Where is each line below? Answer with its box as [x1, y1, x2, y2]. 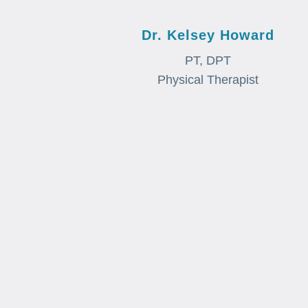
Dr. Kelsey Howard [142, 27, 275, 43]
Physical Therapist [157, 72, 259, 87]
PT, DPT [185, 53, 232, 67]
